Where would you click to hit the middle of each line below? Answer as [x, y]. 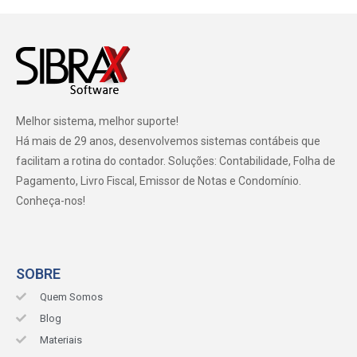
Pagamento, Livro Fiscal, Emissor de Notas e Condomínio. [159, 180]
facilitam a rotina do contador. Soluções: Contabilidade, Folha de [176, 161]
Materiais [61, 339]
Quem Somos [72, 296]
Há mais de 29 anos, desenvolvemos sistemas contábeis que [168, 141]
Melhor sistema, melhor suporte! [97, 121]
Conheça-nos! [51, 200]
